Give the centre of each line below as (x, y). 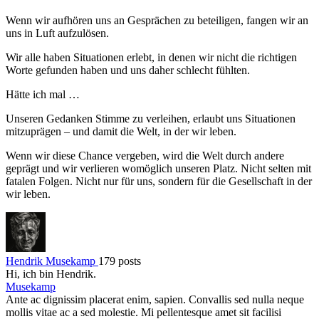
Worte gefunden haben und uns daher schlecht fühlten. (128, 70)
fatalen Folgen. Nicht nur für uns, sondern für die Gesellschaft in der (159, 181)
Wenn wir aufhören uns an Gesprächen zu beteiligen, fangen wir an (157, 20)
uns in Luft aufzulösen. (57, 33)
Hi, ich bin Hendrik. (51, 273)
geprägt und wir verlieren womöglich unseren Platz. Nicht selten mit (158, 168)
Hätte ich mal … (43, 94)
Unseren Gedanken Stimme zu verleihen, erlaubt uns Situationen (151, 118)
